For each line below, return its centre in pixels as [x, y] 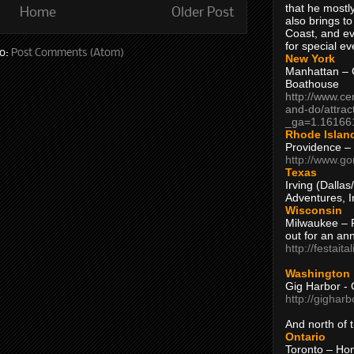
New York [310, 58]
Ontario [305, 336]
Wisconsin [314, 210]
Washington [318, 273]
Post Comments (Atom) [68, 53]
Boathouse [312, 83]
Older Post [203, 13]
